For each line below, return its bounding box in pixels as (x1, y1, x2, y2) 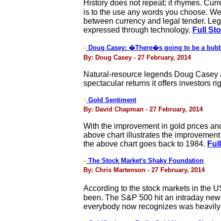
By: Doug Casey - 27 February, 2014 (83, 54, 191, 61)
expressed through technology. (83, 26, 192, 34)
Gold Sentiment (86, 96, 136, 104)
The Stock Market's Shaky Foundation (86, 157, 204, 164)
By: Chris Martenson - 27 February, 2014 (83, 166, 205, 174)
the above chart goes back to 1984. (83, 140, 207, 148)
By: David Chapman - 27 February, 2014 (83, 106, 203, 113)
